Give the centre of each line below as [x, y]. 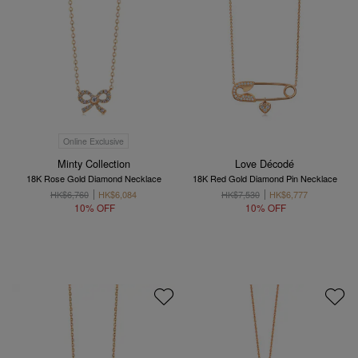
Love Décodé [265, 163]
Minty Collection [93, 163]
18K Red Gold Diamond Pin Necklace [265, 178]
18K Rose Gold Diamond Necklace [93, 178]
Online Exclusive [93, 141]
